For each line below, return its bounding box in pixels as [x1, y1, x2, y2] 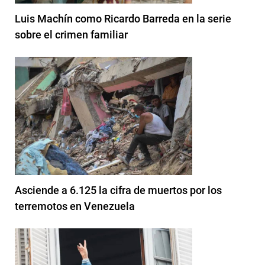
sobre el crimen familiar [15, 28, 128, 41]
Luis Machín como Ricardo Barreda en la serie [15, 12, 231, 25]
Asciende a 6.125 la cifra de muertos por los [15, 183, 222, 196]
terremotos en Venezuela [15, 199, 135, 212]
